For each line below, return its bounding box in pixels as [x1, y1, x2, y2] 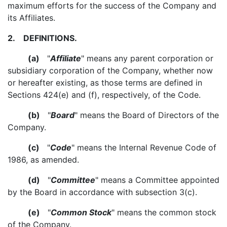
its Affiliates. [8, 13, 55, 23]
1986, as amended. [8, 155, 79, 165]
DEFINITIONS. [15, 33, 77, 43]
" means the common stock [111, 207, 216, 217]
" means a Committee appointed [95, 175, 219, 185]
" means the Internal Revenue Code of [71, 142, 216, 153]
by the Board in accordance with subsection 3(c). [8, 187, 197, 197]
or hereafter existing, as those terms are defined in [8, 78, 202, 88]
